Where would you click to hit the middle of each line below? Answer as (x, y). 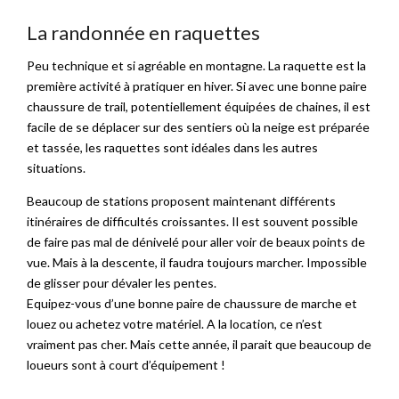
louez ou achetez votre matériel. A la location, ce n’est (175, 324)
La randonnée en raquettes (143, 33)
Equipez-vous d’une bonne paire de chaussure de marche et (192, 303)
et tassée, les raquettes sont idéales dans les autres (172, 147)
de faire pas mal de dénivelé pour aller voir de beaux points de (196, 242)
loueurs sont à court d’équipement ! (126, 365)
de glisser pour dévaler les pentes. (122, 283)
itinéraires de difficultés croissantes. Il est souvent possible (192, 221)
